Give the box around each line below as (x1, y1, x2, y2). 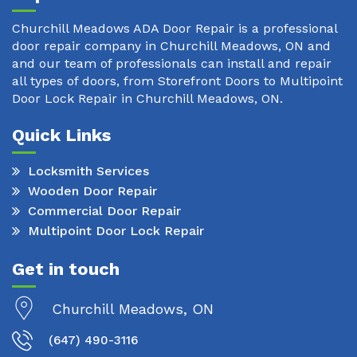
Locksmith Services (28, 163, 149, 179)
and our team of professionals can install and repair (12, 55, 331, 71)
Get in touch (12, 258, 120, 279)
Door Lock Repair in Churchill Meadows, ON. (12, 90, 283, 106)
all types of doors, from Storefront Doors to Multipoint (12, 73, 343, 88)
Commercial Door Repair (28, 203, 181, 219)
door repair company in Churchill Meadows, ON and (12, 37, 331, 53)
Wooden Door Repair (28, 183, 157, 199)
